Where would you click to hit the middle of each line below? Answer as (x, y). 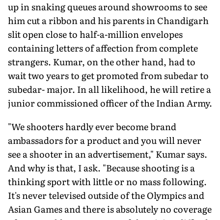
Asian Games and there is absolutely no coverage (110, 209)
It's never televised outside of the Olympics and (106, 195)
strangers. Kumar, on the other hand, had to (102, 61)
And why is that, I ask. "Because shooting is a (101, 167)
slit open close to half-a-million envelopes (95, 34)
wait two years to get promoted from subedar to (108, 75)
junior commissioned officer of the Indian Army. (110, 103)
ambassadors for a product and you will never (105, 140)
